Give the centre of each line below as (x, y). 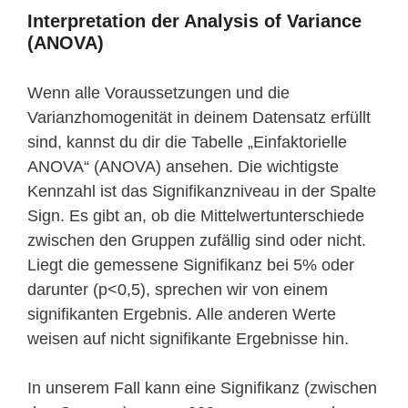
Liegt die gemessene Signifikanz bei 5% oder (191, 265)
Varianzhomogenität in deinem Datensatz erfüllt (199, 117)
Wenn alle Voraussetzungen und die (158, 92)
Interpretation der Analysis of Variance (194, 20)
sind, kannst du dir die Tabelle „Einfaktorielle (187, 142)
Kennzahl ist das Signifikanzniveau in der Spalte (202, 191)
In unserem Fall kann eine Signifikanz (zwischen (202, 388)
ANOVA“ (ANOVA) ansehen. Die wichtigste (183, 166)
